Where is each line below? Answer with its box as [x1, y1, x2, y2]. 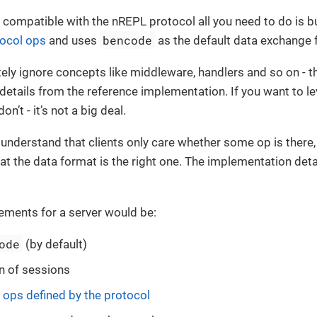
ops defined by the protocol [3, 287, 150, 302]
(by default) [23, 236, 88, 251]
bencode [103, 32, 153, 47]
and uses [46, 33, 100, 47]
